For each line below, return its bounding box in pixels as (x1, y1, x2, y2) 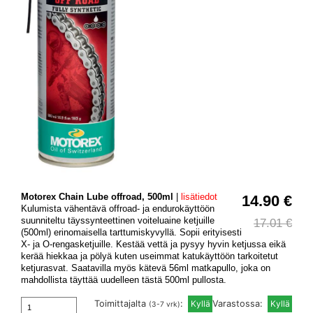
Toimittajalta (94, 298, 149, 310)
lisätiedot (181, 191, 217, 203)
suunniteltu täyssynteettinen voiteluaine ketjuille (21, 215, 214, 226)
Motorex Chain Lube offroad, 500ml (21, 191, 173, 203)
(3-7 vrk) (149, 300, 180, 309)
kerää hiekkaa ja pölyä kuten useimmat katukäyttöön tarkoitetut (21, 251, 278, 262)
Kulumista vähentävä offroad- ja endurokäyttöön (21, 203, 214, 214)
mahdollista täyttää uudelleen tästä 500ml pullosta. (21, 275, 226, 286)
